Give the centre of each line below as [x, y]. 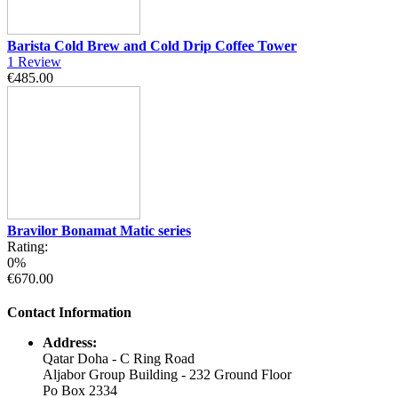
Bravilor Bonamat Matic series [99, 230]
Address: [70, 342]
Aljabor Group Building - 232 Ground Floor [167, 374]
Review [40, 61]
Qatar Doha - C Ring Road [119, 358]
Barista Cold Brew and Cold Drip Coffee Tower [152, 45]
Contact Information [69, 312]
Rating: [28, 246]
